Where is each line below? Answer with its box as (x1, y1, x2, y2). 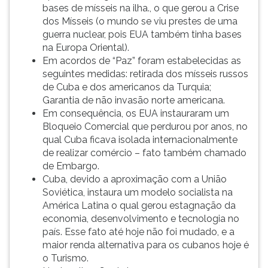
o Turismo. (42, 252, 89, 264)
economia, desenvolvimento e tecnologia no (42, 213, 239, 224)
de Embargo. (42, 160, 99, 172)
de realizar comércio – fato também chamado (42, 147, 246, 159)
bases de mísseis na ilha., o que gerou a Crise (42, 2, 239, 14)
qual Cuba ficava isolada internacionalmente (42, 134, 237, 145)
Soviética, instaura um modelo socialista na (42, 187, 233, 198)
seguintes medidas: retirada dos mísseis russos (42, 68, 248, 80)
